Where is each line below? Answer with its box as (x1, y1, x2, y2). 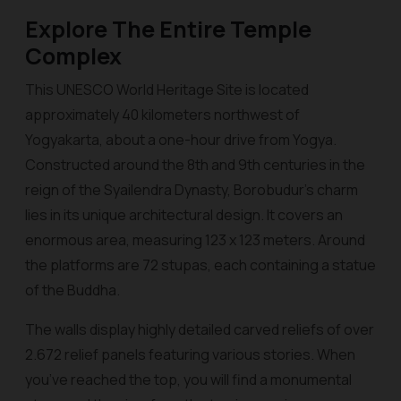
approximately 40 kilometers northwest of (25, 105, 300, 124)
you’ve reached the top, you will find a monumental (25, 370, 352, 389)
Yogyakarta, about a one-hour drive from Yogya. (25, 130, 337, 149)
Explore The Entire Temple (25, 13, 311, 45)
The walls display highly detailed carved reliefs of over (25, 320, 374, 339)
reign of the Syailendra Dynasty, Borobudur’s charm (25, 180, 358, 200)
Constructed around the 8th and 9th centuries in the (25, 155, 365, 175)
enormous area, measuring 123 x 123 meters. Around (25, 230, 365, 250)
